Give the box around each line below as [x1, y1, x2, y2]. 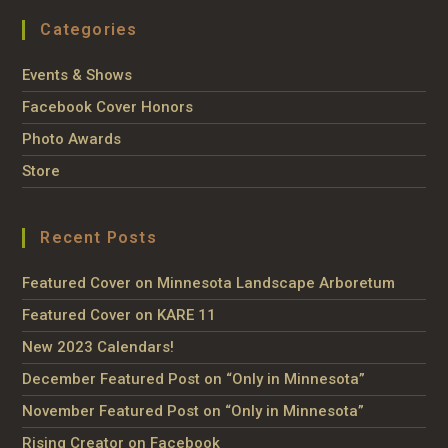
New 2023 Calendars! [22, 337, 175, 356]
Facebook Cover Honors [22, 97, 194, 116]
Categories [40, 19, 138, 39]
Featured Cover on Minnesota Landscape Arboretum [22, 273, 396, 292]
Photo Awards [22, 129, 122, 148]
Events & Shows [22, 65, 133, 84]
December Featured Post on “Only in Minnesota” [22, 369, 366, 388]
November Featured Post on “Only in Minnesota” [22, 401, 365, 420]
